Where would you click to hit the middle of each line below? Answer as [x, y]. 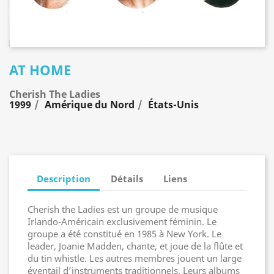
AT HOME [40, 70]
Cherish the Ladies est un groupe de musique [123, 209]
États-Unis [173, 105]
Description [64, 178]
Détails [127, 178]
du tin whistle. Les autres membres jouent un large [135, 258]
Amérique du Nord [90, 105]
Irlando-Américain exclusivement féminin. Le [122, 221]
